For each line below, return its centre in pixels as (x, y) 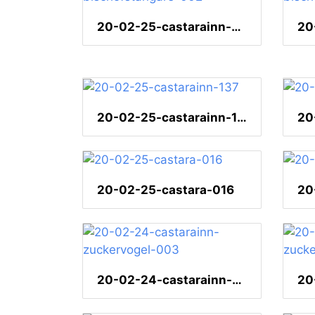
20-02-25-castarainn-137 (242, 117)
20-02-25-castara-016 (166, 190)
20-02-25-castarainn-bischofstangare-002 (236, 26)
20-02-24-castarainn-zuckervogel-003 (237, 280)
